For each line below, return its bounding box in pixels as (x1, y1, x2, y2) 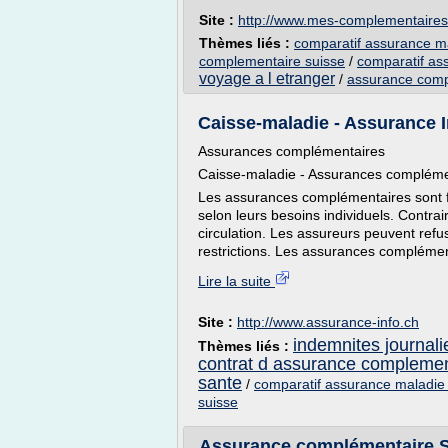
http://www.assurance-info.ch (237, 314, 419, 330)
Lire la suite (198, 273, 275, 289)
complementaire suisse (199, 53, 345, 69)
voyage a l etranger (199, 70, 335, 87)
